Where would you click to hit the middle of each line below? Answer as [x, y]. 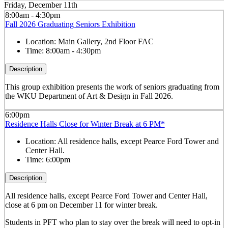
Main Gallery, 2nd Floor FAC [106, 41]
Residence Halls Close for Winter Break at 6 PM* [85, 124]
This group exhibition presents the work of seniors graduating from [112, 87]
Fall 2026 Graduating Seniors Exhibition [70, 24]
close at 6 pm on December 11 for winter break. [81, 205]
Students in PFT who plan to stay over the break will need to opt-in [112, 222]
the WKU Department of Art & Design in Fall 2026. [89, 96]
